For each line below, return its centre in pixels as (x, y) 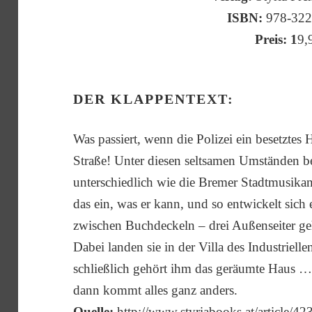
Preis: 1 (276, 39)
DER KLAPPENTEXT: (154, 99)
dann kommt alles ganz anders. (156, 290)
